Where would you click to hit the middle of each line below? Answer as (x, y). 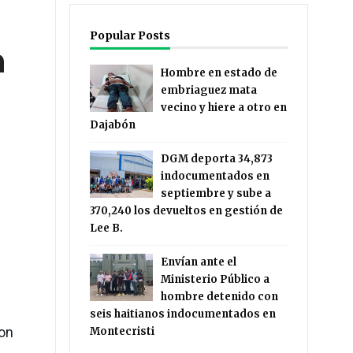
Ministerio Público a (216, 279)
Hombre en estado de (219, 73)
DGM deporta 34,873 (217, 159)
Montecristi (123, 331)
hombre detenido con (220, 297)
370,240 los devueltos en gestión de (187, 211)
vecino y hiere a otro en (224, 108)
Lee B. (107, 228)
